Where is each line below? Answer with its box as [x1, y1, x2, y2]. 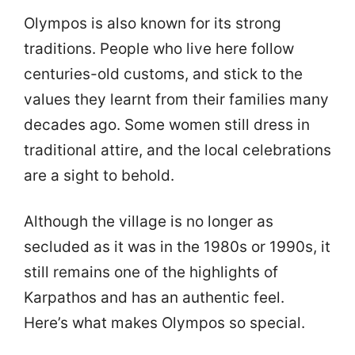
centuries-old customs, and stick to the [24, 64, 303, 83]
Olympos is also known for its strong [24, 13, 281, 32]
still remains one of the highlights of [24, 263, 278, 282]
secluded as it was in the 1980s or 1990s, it [24, 238, 330, 257]
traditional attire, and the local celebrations [24, 140, 331, 159]
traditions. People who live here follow [24, 39, 294, 58]
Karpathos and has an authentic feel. [24, 288, 284, 307]
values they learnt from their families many [24, 90, 329, 109]
